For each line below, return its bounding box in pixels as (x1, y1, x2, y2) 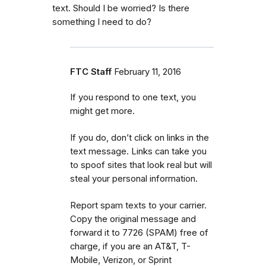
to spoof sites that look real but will (70, 160, 212, 171)
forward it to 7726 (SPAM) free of (70, 227, 208, 239)
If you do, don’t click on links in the (70, 132, 209, 144)
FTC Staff (70, 66, 112, 78)
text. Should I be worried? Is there (52, 3, 189, 14)
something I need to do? (52, 17, 151, 28)
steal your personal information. (70, 173, 198, 185)
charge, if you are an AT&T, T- (70, 241, 191, 252)
